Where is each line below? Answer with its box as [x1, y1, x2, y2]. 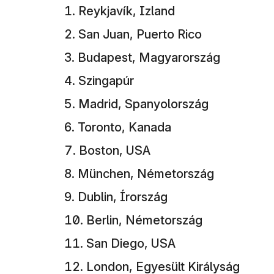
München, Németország [78, 166, 214, 181]
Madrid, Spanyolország [78, 96, 209, 111]
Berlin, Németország [86, 212, 202, 228]
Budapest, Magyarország [78, 50, 220, 65]
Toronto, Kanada [78, 119, 171, 135]
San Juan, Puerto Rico [78, 26, 202, 42]
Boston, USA [79, 143, 150, 158]
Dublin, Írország [78, 189, 168, 204]
